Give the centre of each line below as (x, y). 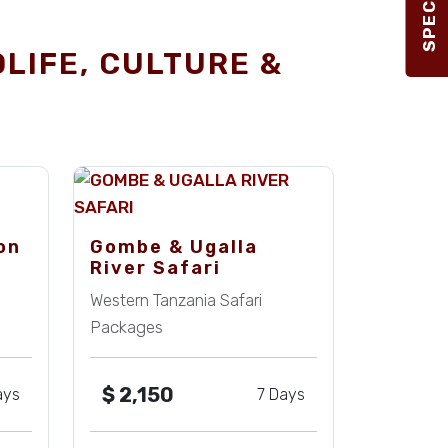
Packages (126, 327)
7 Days (281, 394)
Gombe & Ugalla (174, 247)
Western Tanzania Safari (176, 300)
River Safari (155, 268)
